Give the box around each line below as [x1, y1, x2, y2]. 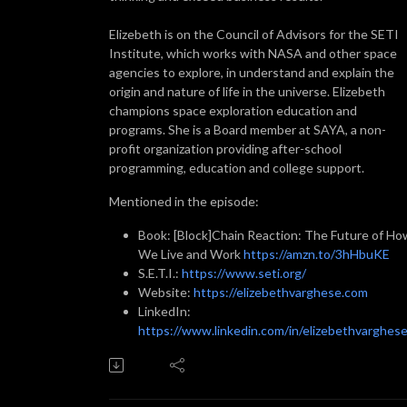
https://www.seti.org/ [182, 264, 306, 281]
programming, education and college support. [109, 159, 364, 175]
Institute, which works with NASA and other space [109, 45, 397, 61]
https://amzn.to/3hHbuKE [243, 245, 390, 262]
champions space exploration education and [109, 102, 357, 118]
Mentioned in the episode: [109, 193, 259, 209]
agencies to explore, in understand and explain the [109, 64, 394, 80]
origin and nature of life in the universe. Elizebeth [109, 83, 385, 99]
